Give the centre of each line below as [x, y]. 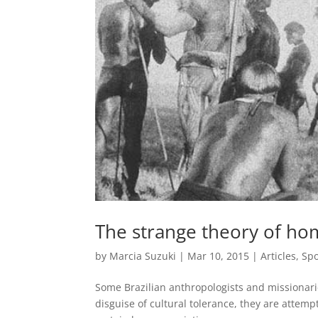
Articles [279, 256]
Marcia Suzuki [143, 256]
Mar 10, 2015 [219, 256]
